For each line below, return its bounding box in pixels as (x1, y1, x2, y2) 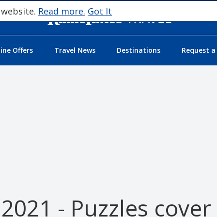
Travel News (54, 46, 95, 55)
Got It (88, 5, 112, 17)
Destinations (116, 46, 160, 55)
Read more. (38, 5, 85, 17)
